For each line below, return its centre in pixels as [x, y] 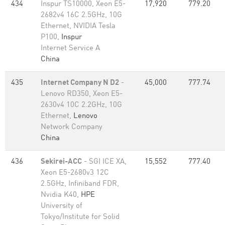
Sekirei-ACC [61, 162]
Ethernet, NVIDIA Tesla [78, 26]
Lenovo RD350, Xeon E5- [82, 94]
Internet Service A [70, 48]
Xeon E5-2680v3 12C [75, 173]
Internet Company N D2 [80, 83]
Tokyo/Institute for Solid [80, 217]
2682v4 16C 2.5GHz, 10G [81, 15]
